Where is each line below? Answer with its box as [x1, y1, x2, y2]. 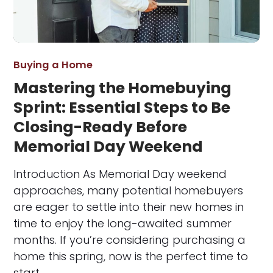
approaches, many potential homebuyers [13, 182, 244, 198]
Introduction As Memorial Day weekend [13, 166, 227, 182]
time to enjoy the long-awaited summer [13, 215, 232, 231]
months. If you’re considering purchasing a [13, 232, 246, 247]
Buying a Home [13, 57, 93, 72]
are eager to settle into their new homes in [13, 199, 244, 214]
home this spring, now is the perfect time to [13, 248, 249, 264]
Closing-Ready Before [13, 116, 188, 138]
